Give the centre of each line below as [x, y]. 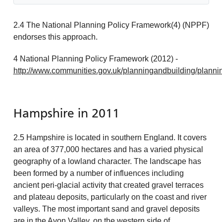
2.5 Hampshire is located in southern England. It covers [110, 137]
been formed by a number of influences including [98, 173]
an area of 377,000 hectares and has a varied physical [108, 149]
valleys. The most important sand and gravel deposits [106, 209]
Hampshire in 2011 [66, 114]
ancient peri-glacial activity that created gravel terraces [108, 185]
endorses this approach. [55, 37]
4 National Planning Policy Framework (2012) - [95, 58]
